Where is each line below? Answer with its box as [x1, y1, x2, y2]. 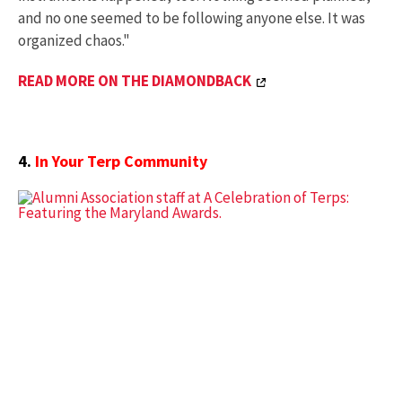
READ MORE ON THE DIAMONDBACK [18, 70, 251, 91]
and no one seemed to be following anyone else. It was [18, 7, 365, 28]
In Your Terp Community [35, 151, 207, 172]
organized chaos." [18, 30, 130, 50]
